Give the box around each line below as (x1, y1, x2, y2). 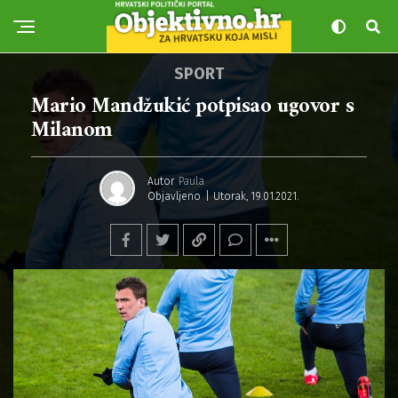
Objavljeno (147, 189, 201, 203)
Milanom (31, 112, 113, 149)
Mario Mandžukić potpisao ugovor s (31, 88, 354, 125)
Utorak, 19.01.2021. (213, 189, 298, 203)
